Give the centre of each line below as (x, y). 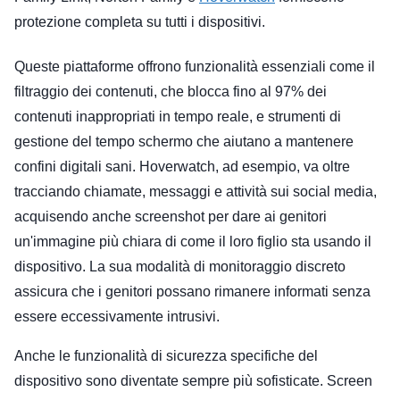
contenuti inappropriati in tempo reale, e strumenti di (178, 116)
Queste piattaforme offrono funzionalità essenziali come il (195, 66)
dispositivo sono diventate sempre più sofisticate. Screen (193, 380)
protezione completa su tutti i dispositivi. (140, 21)
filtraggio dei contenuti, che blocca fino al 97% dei (171, 91)
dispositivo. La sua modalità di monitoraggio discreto (180, 266)
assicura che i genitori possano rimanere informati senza (192, 291)
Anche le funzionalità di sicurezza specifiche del (166, 355)
